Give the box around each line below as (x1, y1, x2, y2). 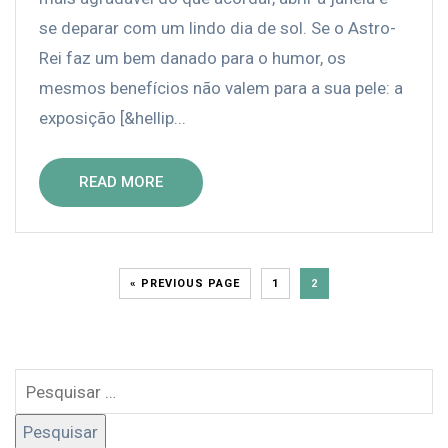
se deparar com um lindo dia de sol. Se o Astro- (39, 18, 396, 39)
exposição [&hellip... (39, 108, 186, 129)
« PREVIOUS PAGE (130, 277, 240, 291)
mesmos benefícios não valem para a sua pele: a (39, 78, 403, 99)
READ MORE (79, 173, 163, 192)
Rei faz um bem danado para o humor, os (39, 48, 346, 69)
